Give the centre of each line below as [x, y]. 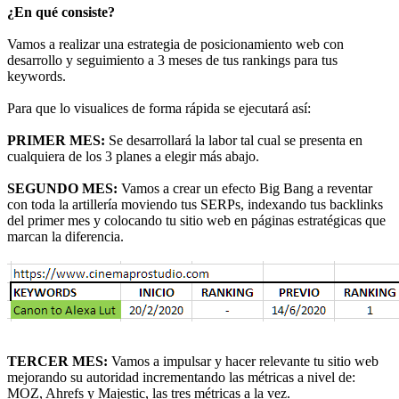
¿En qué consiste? [61, 12]
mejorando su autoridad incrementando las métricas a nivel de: [181, 377]
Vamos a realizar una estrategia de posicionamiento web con [175, 44]
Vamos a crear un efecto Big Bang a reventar [245, 188]
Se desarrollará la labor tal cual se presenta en [234, 140]
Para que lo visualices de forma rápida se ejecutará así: [159, 108]
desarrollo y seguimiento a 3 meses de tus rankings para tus [172, 60]
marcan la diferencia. [65, 236]
